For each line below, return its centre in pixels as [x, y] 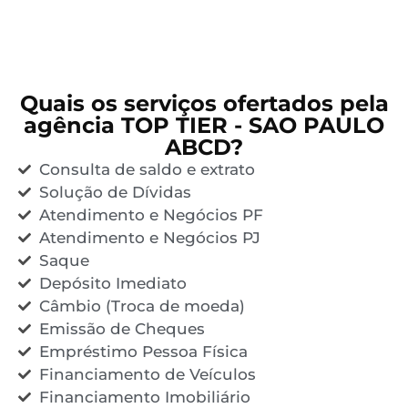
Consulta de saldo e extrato [147, 169]
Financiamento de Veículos [147, 374]
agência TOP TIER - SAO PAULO [204, 125]
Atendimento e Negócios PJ [149, 237]
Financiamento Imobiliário [144, 397]
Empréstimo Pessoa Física [143, 351]
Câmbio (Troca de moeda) [142, 306]
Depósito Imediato [112, 283]
